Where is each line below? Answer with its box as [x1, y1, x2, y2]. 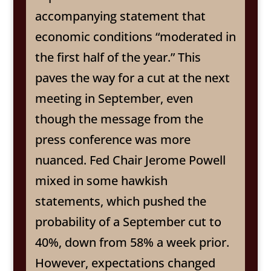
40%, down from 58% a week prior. [34, 234, 229, 250]
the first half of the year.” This [34, 49, 201, 65]
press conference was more [34, 131, 191, 148]
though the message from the [34, 111, 203, 127]
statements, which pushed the [34, 193, 206, 209]
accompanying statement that [34, 8, 206, 24]
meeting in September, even [34, 90, 193, 106]
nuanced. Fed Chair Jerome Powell [34, 152, 226, 168]
